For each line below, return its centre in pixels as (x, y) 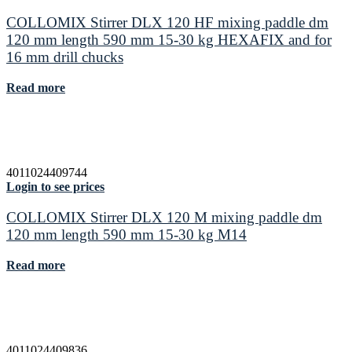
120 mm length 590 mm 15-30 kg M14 (126, 234)
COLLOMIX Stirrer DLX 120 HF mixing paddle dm (167, 23)
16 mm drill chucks (65, 57)
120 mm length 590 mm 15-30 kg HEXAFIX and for (169, 40)
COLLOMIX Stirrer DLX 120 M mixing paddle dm (164, 217)
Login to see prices (55, 187)
